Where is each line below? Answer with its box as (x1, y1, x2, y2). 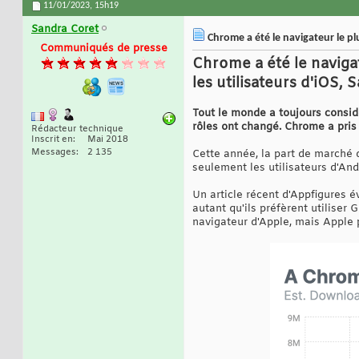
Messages (31, 147, 76, 159)
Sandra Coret (31, 22, 99, 37)
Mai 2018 (87, 134, 128, 146)
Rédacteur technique (31, 123, 123, 135)
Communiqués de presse (39, 42, 167, 56)
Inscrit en (31, 134, 73, 146)
